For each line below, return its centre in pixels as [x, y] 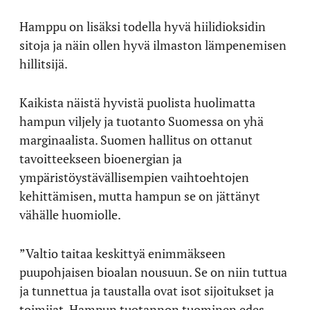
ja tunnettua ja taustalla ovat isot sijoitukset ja [147, 290]
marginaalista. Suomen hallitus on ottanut [136, 139]
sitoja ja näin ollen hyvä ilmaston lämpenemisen [153, 45]
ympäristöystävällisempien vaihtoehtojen [134, 177]
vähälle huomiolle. [70, 214]
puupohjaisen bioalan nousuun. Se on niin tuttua [153, 272]
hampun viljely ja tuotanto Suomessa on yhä [142, 121]
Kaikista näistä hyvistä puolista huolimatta [137, 102]
